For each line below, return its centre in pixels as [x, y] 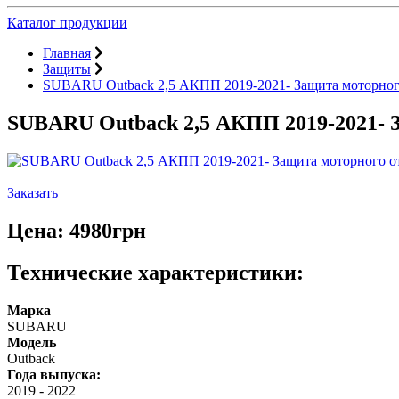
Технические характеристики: [155, 272]
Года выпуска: [54, 374]
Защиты [67, 69]
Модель [32, 342]
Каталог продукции [67, 23]
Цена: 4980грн [77, 230]
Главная [67, 53]
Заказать [33, 192]
